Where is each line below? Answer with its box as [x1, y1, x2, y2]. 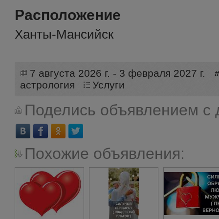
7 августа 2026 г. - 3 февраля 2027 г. [30, 67, 206, 79]
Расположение [15, 7, 121, 23]
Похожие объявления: [24, 145, 185, 163]
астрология [20, 79, 75, 91]
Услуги [92, 79, 125, 91]
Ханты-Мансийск [15, 27, 113, 41]
